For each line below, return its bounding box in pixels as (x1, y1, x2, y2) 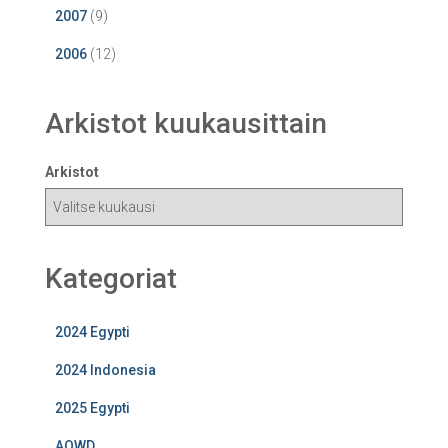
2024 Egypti (55, 323, 130, 340)
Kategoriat (45, 261, 177, 295)
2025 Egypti (55, 399, 130, 416)
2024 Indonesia (55, 361, 156, 378)
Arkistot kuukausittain (45, 106, 327, 140)
